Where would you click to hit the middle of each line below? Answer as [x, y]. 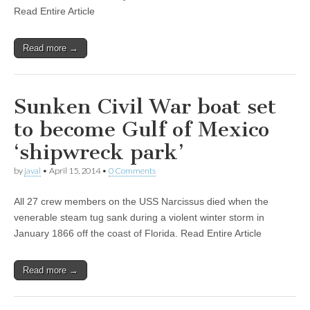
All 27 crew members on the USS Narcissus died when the [141, 201]
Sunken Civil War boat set [145, 107]
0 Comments [132, 171]
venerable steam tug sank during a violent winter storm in [139, 217]
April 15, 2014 [75, 171]
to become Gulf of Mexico [142, 130]
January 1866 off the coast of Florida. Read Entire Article [138, 233]
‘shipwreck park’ [99, 153]
